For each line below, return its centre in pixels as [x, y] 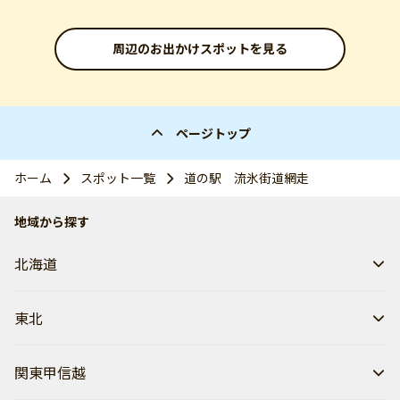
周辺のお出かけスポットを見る [200, 49]
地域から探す [52, 221]
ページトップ [213, 133]
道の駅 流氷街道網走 [246, 178]
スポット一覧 [118, 178]
